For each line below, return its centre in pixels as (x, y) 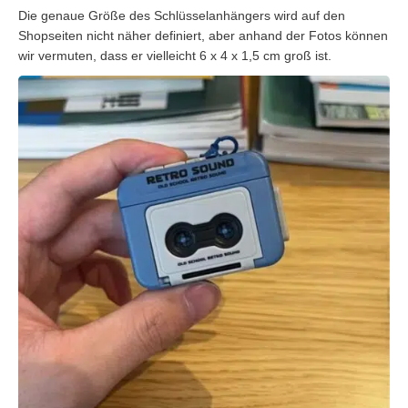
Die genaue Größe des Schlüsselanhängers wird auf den (182, 15)
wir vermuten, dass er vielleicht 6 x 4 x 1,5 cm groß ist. (175, 55)
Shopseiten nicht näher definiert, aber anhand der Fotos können (203, 35)
